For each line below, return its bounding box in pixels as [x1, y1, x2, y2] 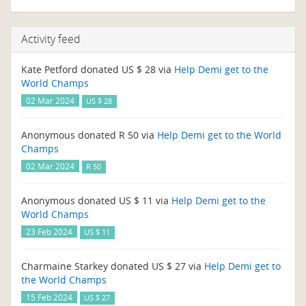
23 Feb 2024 [26, 226, 72, 237]
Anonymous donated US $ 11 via [21, 194, 171, 207]
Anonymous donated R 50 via [21, 128, 157, 141]
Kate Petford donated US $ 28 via [21, 63, 174, 76]
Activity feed [21, 31, 81, 46]
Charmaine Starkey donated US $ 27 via [21, 260, 204, 273]
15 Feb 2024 [26, 292, 72, 303]
